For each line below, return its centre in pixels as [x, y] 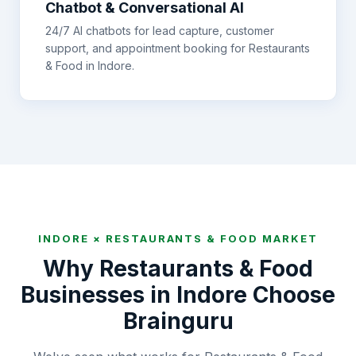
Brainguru [178, 321]
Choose [291, 295]
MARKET [288, 238]
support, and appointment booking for [145, 48]
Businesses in [99, 295]
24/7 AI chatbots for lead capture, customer [160, 31]
